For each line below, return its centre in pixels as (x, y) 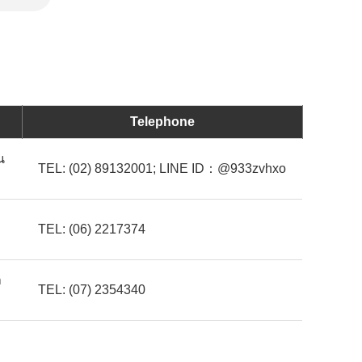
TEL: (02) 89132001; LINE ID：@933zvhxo (162, 169)
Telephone (162, 122)
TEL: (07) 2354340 (92, 290)
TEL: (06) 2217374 (92, 229)
